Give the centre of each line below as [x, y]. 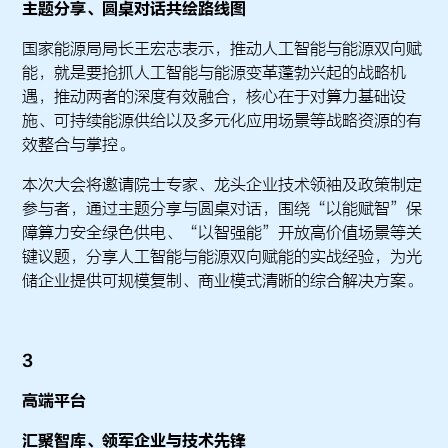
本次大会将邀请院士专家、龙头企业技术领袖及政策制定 [222, 185]
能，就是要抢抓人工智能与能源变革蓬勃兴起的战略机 [214, 73]
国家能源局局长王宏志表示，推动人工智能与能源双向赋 [222, 49]
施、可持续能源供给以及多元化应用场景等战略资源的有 [222, 121]
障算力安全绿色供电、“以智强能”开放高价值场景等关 [222, 233]
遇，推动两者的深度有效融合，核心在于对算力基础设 [214, 97]
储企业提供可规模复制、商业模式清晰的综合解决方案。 [222, 281]
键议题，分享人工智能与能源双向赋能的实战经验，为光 [222, 257]
